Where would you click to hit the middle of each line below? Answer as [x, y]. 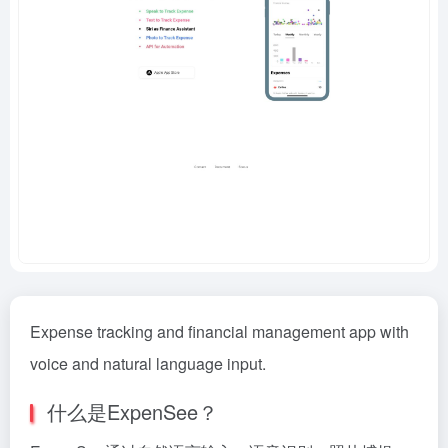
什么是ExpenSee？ [129, 411]
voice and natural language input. [148, 363]
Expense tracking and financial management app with [219, 331]
